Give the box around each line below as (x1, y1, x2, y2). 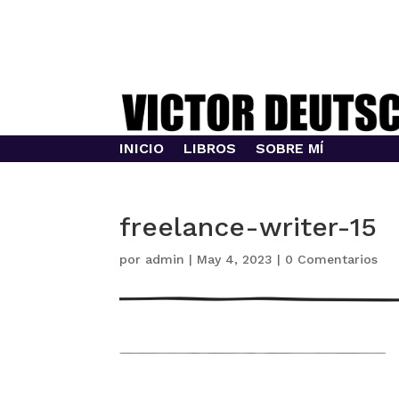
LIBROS (183, 140, 237, 158)
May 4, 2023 (197, 252, 273, 267)
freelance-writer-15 (119, 211, 378, 243)
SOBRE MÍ (256, 140, 325, 158)
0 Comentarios (285, 252, 379, 267)
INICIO (119, 140, 165, 158)
